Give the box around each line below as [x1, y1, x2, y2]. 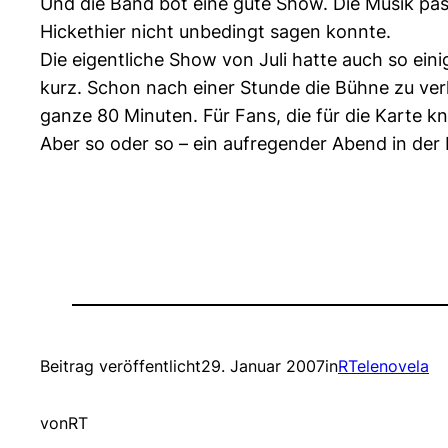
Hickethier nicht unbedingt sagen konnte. [40, 21, 391, 43]
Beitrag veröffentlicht [40, 356, 201, 377]
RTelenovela [338, 356, 429, 377]
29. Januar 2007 [201, 356, 325, 377]
